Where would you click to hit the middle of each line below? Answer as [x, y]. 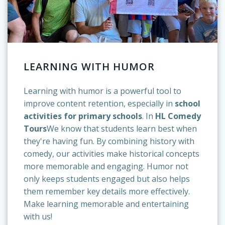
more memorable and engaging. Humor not [106, 166]
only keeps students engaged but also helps [107, 179]
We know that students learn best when [122, 129]
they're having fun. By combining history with [109, 141]
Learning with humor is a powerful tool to [102, 91]
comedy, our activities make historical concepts [111, 154]
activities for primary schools [83, 116]
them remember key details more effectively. [107, 191]
